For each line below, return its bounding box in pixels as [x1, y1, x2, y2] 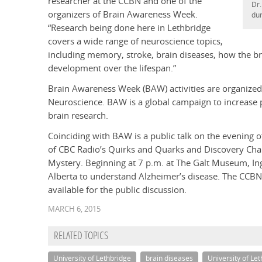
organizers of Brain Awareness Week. [48, 8, 198, 21]
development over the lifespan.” [48, 62, 176, 75]
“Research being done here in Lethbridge [48, 22, 211, 35]
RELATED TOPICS [54, 231, 108, 243]
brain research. [48, 109, 108, 122]
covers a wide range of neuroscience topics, [48, 35, 223, 48]
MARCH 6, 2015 [48, 204, 101, 215]
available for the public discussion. [48, 184, 187, 196]
